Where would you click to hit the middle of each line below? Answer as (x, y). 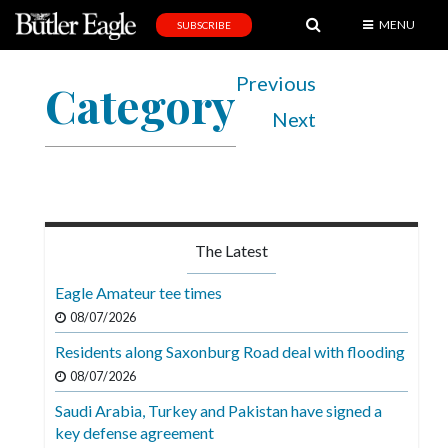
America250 (52, 420)
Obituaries (48, 264)
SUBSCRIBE (204, 25)
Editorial (40, 136)
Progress (43, 381)
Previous (276, 83)
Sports (36, 97)
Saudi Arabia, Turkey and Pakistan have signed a (218, 411)
